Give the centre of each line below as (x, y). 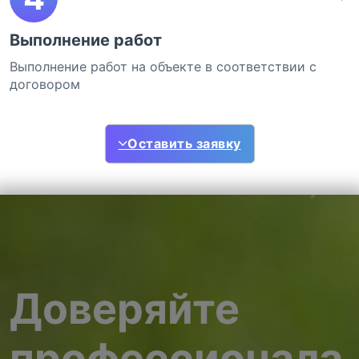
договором (45, 85)
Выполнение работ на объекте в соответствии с (163, 67)
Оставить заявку (184, 143)
